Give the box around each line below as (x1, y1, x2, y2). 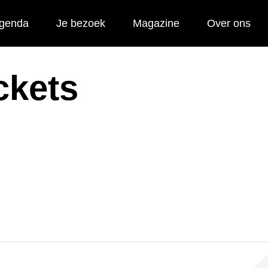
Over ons (207, 17, 251, 29)
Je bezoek (56, 17, 105, 29)
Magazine (133, 17, 179, 29)
